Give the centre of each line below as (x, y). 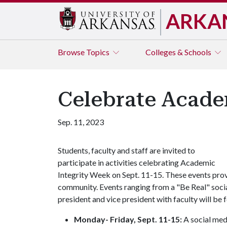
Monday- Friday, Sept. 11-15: (128, 219)
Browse (72, 52)
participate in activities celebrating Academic (137, 162)
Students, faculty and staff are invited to (126, 150)
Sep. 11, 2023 (81, 122)
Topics (99, 52)
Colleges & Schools (179, 52)
